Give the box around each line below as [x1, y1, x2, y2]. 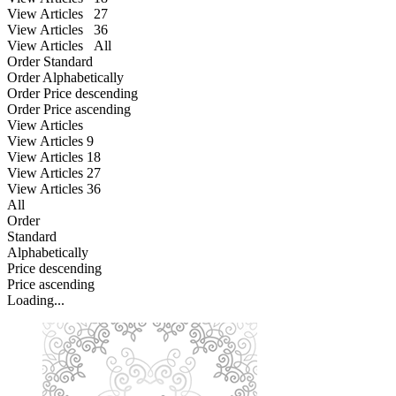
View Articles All [7, 37, 111, 53]
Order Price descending [7, 85, 138, 101]
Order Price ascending [7, 101, 131, 117]
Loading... [7, 292, 65, 308]
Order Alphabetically [7, 69, 124, 85]
